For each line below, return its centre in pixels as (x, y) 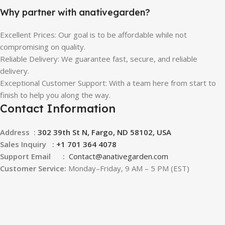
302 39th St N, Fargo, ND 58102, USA (104, 132)
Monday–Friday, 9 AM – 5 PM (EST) (128, 168)
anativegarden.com (135, 156)
